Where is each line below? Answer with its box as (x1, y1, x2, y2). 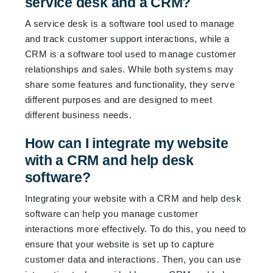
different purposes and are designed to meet (24, 94, 213, 105)
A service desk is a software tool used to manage (24, 18, 235, 29)
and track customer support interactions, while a (24, 33, 230, 44)
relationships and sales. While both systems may (24, 63, 234, 74)
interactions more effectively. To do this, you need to (24, 223, 246, 234)
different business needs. (24, 109, 132, 120)
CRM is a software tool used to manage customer (24, 48, 236, 59)
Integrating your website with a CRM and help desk (24, 193, 242, 204)
